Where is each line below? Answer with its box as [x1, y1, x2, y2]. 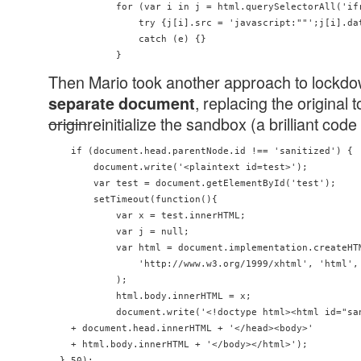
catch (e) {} [48, 34, 206, 44]
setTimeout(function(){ [48, 194, 218, 205]
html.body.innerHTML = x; [48, 291, 251, 301]
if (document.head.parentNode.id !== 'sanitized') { [48, 146, 353, 156]
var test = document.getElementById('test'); [48, 178, 336, 189]
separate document [48, 91, 195, 114]
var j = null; [48, 226, 189, 237]
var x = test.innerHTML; [48, 210, 246, 221]
